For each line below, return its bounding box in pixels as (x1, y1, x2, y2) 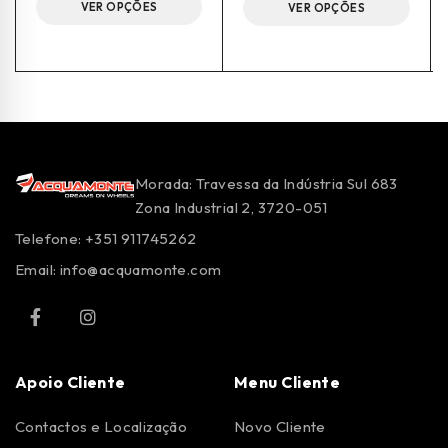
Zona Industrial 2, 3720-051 (135, 197, 328, 217)
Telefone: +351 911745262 (15, 228, 197, 248)
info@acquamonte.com (59, 259, 222, 279)
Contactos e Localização (15, 416, 188, 436)
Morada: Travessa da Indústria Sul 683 (135, 173, 398, 193)
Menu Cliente (234, 371, 341, 392)
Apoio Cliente (15, 371, 126, 392)
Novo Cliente (234, 416, 326, 436)
